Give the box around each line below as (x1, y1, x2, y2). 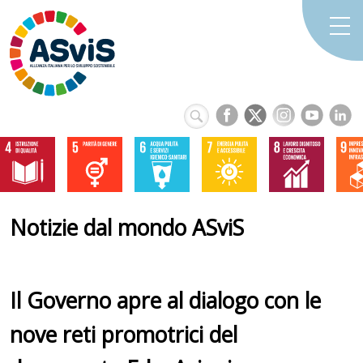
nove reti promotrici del (10, 319, 237, 349)
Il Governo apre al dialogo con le (10, 285, 321, 315)
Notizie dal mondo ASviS (10, 213, 244, 242)
